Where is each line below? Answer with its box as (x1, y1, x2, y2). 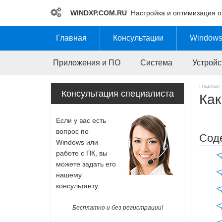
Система (140, 58, 172, 67)
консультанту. (56, 182, 100, 190)
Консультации (113, 34, 164, 42)
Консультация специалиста (61, 89, 174, 99)
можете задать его (56, 160, 116, 168)
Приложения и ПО (53, 58, 120, 67)
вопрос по (56, 127, 89, 135)
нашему (56, 171, 82, 179)
